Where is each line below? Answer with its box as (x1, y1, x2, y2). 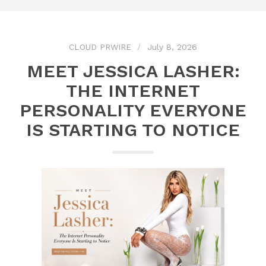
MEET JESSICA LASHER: (26, 61, 240, 81)
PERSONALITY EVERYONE (20, 100, 246, 121)
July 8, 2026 (147, 42, 197, 52)
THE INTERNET (66, 80, 200, 101)
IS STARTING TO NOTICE (26, 119, 240, 140)
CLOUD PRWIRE (69, 42, 131, 52)
